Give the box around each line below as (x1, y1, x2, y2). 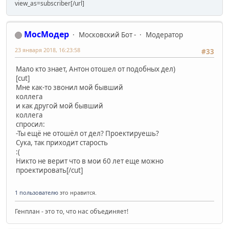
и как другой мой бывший (16, 101, 103, 111)
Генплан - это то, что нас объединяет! (15, 207, 128, 216)
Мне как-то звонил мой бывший (16, 83, 123, 93)
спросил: (16, 120, 45, 129)
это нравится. (58, 188, 97, 196)
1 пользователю (15, 188, 58, 196)
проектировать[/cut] (16, 166, 83, 175)
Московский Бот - (79, 30, 136, 39)
